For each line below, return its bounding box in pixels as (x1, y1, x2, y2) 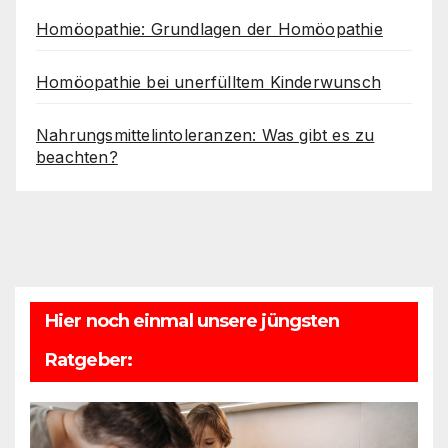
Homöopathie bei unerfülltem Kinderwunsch (36, 72, 381, 93)
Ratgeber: (45, 348, 132, 371)
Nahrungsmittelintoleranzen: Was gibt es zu (36, 125, 375, 146)
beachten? (36, 147, 118, 168)
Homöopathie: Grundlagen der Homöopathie (36, 19, 383, 40)
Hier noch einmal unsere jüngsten (45, 309, 340, 332)
